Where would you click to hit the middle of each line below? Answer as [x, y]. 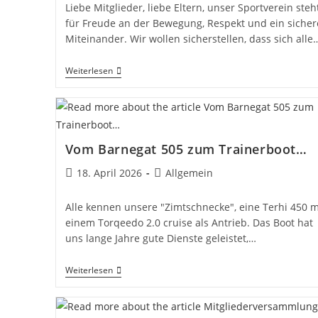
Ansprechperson [151, 70]
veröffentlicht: [98, 187]
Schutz [128, 93]
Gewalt [128, 150]
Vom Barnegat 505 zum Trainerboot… [186, 149]
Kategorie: [177, 187]
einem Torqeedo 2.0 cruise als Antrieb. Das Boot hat [189, 222]
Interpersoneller [150, 138]
